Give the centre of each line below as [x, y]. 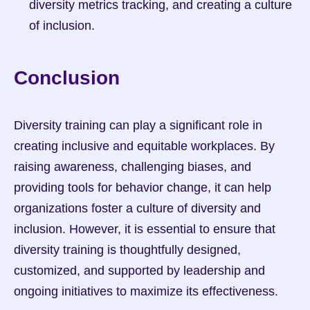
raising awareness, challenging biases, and [133, 167]
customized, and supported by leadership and [139, 271]
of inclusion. [62, 26]
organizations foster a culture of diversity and [137, 208]
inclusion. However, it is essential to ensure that [145, 229]
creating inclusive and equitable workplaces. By [144, 146]
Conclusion [67, 78]
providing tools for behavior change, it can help [143, 188]
